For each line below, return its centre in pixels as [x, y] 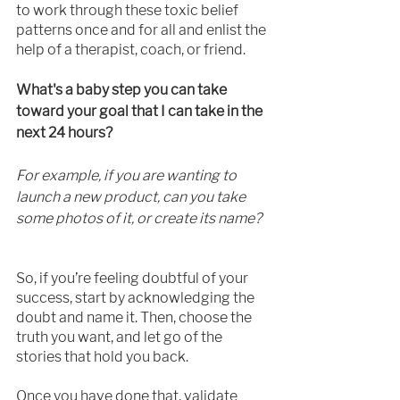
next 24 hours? [64, 132]
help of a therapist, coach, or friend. [131, 49]
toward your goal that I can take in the [141, 111]
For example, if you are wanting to [128, 175]
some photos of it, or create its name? [140, 218]
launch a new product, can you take [132, 196]
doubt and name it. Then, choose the [135, 317]
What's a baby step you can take [123, 89]
